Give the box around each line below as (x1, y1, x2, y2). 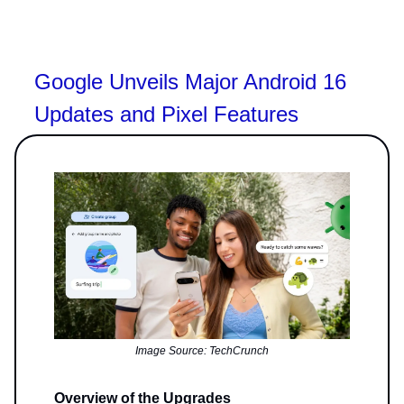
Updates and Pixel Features (34, 101, 298, 126)
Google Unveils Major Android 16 (34, 69, 346, 94)
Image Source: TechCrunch (135, 344, 269, 358)
